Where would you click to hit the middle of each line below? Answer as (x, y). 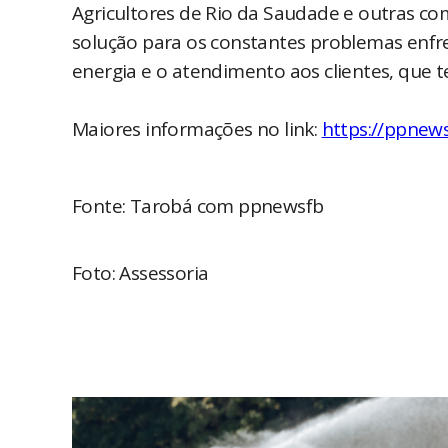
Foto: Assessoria (140, 273)
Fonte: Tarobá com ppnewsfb (198, 206)
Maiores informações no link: (197, 129)
